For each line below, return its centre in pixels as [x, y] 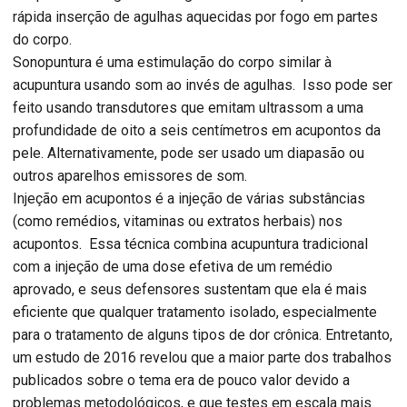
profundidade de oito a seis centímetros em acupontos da [197, 131]
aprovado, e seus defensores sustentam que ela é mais [190, 290]
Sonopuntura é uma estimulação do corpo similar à [172, 63]
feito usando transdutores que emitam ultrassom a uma [188, 108]
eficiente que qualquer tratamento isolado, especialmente [195, 313]
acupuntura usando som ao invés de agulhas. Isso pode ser [203, 85]
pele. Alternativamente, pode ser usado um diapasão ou [189, 154]
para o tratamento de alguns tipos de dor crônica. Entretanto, [203, 335]
